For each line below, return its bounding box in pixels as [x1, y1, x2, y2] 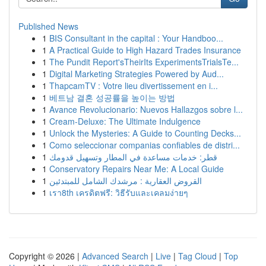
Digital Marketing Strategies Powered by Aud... [49, 68, 224, 80]
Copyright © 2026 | [9, 250, 82, 262]
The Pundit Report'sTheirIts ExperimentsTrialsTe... [49, 56, 239, 68]
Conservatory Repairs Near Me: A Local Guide [49, 163, 224, 175]
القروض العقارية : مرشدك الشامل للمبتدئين [49, 175, 202, 186]
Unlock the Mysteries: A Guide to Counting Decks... [49, 127, 241, 139]
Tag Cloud [178, 250, 217, 262]
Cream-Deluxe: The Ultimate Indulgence [49, 115, 201, 127]
